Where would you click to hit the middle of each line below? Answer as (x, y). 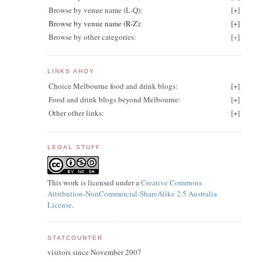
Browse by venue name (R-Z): (95, 23)
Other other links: (76, 113)
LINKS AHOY (71, 71)
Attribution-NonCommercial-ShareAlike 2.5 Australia (132, 193)
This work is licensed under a (94, 182)
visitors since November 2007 (94, 252)
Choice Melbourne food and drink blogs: (113, 86)
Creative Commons (171, 182)
